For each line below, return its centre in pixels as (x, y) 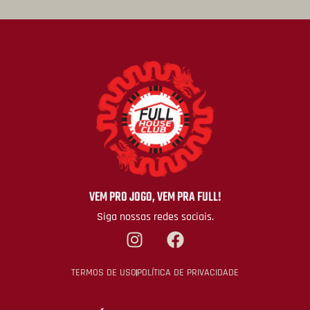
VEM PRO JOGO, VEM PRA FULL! (155, 197)
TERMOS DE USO (104, 272)
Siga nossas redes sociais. (155, 217)
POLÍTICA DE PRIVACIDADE (188, 272)
